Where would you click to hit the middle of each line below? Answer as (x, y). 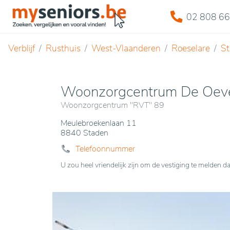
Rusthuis (63, 48)
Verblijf (22, 48)
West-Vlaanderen (126, 48)
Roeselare (191, 48)
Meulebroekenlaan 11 (99, 123)
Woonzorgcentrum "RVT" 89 (112, 105)
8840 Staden (84, 133)
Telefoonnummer (105, 149)
